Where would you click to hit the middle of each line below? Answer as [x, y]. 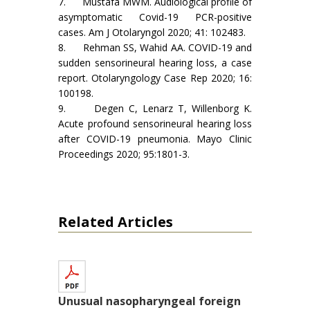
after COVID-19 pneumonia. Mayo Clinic [155, 139]
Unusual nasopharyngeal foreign [149, 301]
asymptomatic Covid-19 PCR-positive [155, 17]
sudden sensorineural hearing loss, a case [155, 63]
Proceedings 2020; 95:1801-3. [124, 154]
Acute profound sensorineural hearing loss [155, 124]
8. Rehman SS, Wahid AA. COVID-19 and [155, 47]
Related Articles [116, 222]
